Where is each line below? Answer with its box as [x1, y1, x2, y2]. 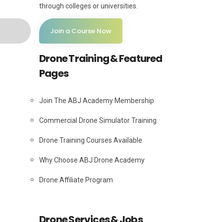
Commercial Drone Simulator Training [39, 116, 157, 125]
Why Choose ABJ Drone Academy [39, 156, 145, 165]
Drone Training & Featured [39, 52, 163, 66]
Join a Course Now [50, 26, 111, 36]
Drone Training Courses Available [39, 136, 142, 145]
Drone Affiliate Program [39, 176, 113, 184]
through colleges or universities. [39, 2, 138, 10]
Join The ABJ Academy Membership [39, 97, 154, 105]
